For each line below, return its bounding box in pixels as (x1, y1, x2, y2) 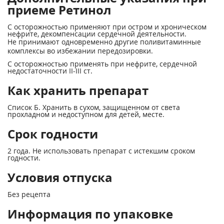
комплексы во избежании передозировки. (7, 46, 153, 55)
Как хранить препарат (7, 82, 148, 98)
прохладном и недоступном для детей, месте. (7, 109, 164, 119)
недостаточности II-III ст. (7, 66, 92, 75)
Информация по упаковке (7, 205, 173, 222)
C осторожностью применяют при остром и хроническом (7, 22, 206, 31)
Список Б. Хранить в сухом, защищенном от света (7, 102, 180, 112)
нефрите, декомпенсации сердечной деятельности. (7, 29, 186, 38)
